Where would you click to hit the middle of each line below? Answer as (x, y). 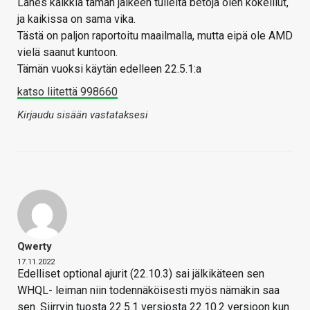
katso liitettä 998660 (67, 91)
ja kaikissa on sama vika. (76, 19)
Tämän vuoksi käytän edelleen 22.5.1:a (109, 69)
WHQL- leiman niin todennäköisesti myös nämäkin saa (148, 290)
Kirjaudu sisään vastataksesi (83, 115)
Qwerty (35, 246)
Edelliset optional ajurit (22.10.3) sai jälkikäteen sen (141, 273)
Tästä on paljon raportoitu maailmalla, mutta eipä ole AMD (155, 35)
